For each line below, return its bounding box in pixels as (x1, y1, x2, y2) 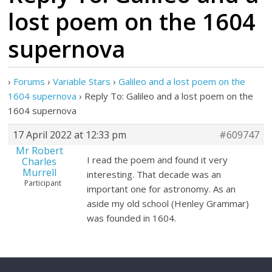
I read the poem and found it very (87, 154, 228, 166)
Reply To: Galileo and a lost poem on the (84, 90, 254, 102)
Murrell (22, 166, 56, 179)
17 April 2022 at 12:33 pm (13, 128, 127, 141)
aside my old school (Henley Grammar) (87, 197, 250, 209)
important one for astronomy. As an (87, 183, 236, 195)
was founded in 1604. (87, 212, 177, 224)
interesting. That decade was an (87, 168, 222, 180)
